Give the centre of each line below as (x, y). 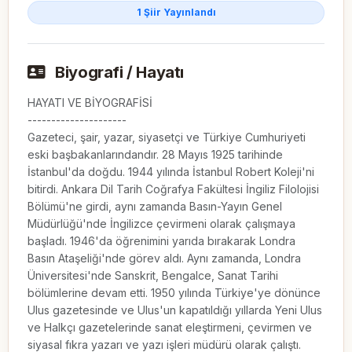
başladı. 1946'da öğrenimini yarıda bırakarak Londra (161, 240)
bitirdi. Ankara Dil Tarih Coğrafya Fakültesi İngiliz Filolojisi (173, 189)
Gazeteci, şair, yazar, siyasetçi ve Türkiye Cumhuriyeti (167, 137)
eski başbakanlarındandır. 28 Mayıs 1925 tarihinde (155, 154)
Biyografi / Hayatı (118, 72)
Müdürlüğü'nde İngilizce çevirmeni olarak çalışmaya (161, 223)
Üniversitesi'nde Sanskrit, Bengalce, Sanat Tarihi (153, 275)
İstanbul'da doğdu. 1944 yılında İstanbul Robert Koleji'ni (171, 171)
